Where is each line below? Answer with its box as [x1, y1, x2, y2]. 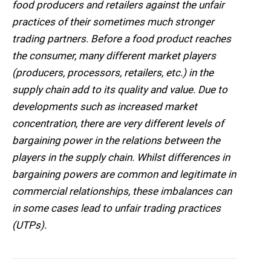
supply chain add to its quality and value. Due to [12, 83, 227, 96]
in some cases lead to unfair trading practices [12, 202, 221, 215]
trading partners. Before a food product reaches [12, 33, 231, 45]
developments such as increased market [12, 100, 197, 113]
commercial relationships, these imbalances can [12, 185, 232, 198]
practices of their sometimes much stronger [12, 16, 214, 28]
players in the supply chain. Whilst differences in [12, 151, 230, 164]
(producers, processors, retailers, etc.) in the [12, 67, 214, 79]
